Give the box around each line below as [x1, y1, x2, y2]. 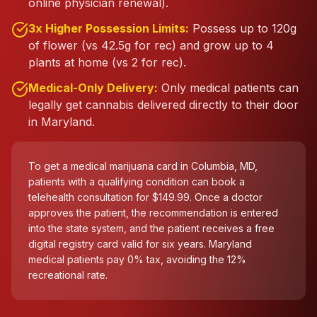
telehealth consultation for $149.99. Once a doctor [28, 191, 263, 203]
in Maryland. [28, 115, 95, 129]
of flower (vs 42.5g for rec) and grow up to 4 [28, 38, 274, 52]
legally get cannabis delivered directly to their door [28, 98, 299, 112]
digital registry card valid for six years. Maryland [28, 238, 252, 250]
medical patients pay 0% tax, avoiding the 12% [28, 253, 246, 265]
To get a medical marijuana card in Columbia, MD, [28, 160, 258, 172]
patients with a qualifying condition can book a [28, 175, 245, 188]
